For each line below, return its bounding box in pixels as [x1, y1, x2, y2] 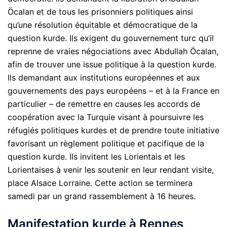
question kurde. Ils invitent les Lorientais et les [8, 151, 185, 162]
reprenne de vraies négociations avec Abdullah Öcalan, [8, 46, 218, 56]
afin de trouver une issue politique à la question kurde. [8, 59, 216, 69]
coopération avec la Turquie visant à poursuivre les [8, 111, 204, 122]
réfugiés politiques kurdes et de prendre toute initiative [8, 125, 219, 135]
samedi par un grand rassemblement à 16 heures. [8, 191, 196, 201]
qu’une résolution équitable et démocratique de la [8, 19, 198, 30]
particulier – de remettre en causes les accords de [8, 98, 200, 109]
